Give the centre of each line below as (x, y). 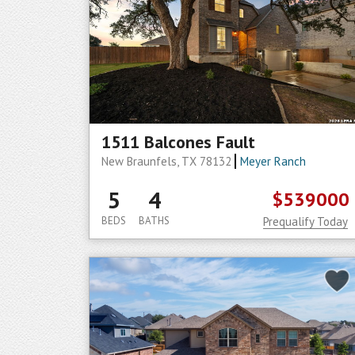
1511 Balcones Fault (178, 142)
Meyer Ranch (273, 161)
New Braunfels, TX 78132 (168, 161)
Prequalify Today (305, 221)
